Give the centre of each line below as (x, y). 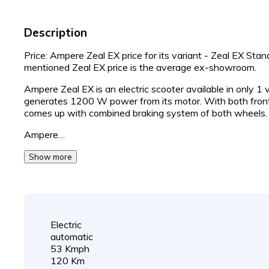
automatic (72, 237)
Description (56, 32)
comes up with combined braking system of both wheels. (146, 113)
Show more (50, 157)
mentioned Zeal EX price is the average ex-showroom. (140, 67)
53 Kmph (70, 249)
